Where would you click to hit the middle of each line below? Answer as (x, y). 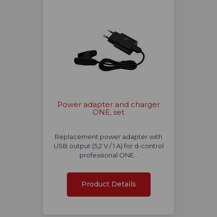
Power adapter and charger (108, 105)
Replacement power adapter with (108, 137)
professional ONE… (108, 155)
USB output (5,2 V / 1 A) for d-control (108, 146)
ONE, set (108, 112)
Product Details (108, 184)
